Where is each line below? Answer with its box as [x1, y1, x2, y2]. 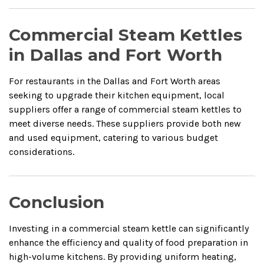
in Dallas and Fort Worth [9, 44, 222, 65]
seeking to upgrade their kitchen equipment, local [9, 89, 225, 101]
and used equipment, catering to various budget [9, 131, 218, 143]
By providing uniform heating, [107, 250, 236, 262]
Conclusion [9, 192, 105, 212]
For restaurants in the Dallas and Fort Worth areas [9, 75, 220, 87]
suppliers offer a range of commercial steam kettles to [9, 103, 242, 115]
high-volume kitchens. [9, 250, 105, 262]
